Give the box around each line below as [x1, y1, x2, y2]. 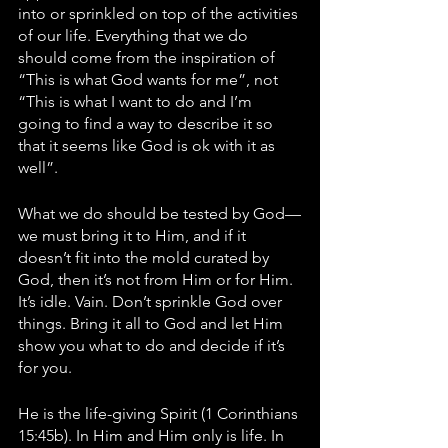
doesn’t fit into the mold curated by [18, 248, 273, 267]
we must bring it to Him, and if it [18, 226, 250, 245]
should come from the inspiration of [18, 48, 279, 67]
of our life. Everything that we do [18, 26, 252, 45]
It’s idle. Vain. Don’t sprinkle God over [18, 292, 286, 311]
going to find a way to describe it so [18, 114, 277, 133]
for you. [18, 358, 76, 377]
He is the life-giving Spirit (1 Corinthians [18, 404, 302, 423]
